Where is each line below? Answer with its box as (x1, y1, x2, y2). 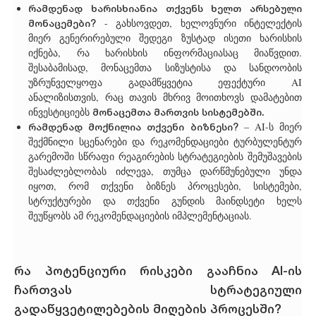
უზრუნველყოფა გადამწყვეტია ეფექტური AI (28, 75, 302, 90)
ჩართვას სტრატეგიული (14, 279, 302, 298)
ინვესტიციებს (28, 105, 92, 119)
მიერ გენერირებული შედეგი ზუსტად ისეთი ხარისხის (28, 31, 302, 45)
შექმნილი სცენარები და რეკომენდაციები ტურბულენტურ (28, 135, 302, 149)
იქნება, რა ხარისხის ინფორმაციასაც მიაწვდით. (28, 46, 302, 60)
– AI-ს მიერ (238, 120, 302, 134)
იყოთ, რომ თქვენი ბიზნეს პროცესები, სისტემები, (28, 179, 302, 193)
